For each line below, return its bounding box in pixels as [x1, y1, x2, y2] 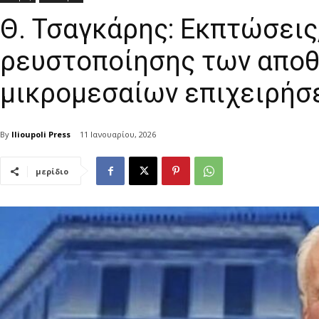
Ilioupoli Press [11, 128, 70, 140]
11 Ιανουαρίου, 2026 [80, 129, 156, 140]
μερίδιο [36, 166, 68, 177]
